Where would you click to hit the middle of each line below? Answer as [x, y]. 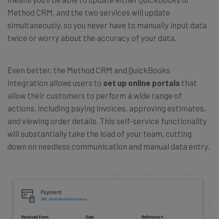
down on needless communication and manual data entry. [109, 146]
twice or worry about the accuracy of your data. [92, 37]
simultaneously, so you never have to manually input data [107, 25]
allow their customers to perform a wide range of [95, 95]
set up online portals [142, 82]
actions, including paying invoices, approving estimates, [107, 108]
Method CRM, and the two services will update [89, 12]
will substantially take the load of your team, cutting [99, 133]
